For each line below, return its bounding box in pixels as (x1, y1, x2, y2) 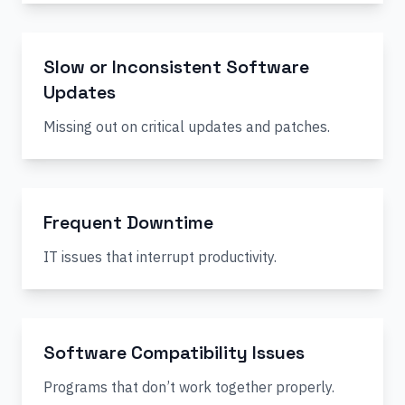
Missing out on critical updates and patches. (43, 118, 330, 136)
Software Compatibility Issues (43, 341, 305, 364)
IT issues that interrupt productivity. (43, 248, 277, 266)
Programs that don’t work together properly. (43, 378, 334, 396)
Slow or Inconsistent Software (43, 55, 309, 79)
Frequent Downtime (43, 211, 213, 234)
